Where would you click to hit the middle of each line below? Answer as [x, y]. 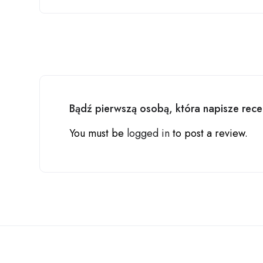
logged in [148, 133]
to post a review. [209, 133]
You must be [98, 133]
